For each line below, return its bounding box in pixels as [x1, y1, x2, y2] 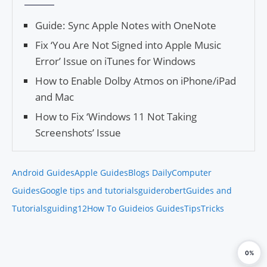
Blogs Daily [128, 167, 172, 179]
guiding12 [47, 203, 87, 215]
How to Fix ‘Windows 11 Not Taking [35, 110, 197, 124]
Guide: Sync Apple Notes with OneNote [35, 18, 216, 33]
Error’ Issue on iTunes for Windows [35, 54, 195, 69]
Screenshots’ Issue [35, 126, 121, 140]
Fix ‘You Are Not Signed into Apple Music [35, 38, 221, 52]
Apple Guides [74, 167, 128, 179]
